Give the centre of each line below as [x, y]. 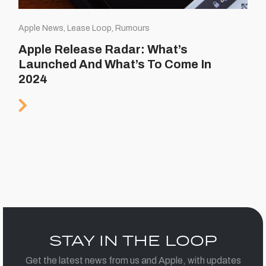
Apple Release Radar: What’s [103, 50]
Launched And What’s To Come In [115, 64]
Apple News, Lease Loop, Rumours [84, 28]
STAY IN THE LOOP [133, 240]
